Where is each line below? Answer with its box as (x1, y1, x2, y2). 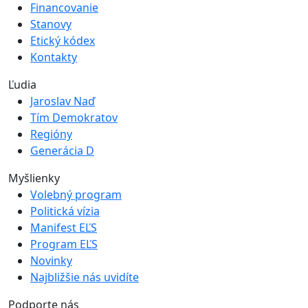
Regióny (30, 126, 72, 142)
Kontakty (30, 49, 77, 65)
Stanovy (30, 16, 71, 32)
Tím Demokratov (30, 109, 118, 125)
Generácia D (30, 142, 94, 158)
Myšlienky (8, 170, 60, 186)
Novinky (30, 252, 72, 268)
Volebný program (30, 186, 122, 202)
